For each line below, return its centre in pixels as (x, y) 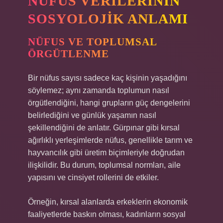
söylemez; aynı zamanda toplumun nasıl (99, 90)
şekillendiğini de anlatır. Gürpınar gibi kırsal (104, 128)
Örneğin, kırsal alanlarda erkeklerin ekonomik (108, 202)
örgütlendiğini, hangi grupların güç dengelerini (109, 103)
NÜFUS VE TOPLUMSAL (93, 42)
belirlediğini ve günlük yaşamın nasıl (92, 115)
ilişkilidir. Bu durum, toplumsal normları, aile (104, 165)
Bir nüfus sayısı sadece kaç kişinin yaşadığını (108, 78)
